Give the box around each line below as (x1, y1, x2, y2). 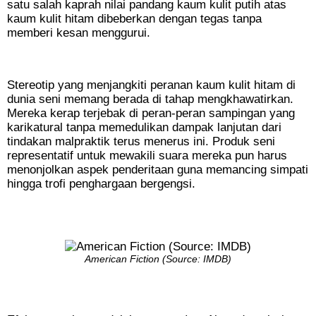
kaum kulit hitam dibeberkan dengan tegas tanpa (7, 12, 262, 26)
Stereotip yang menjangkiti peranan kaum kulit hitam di (7, 78, 296, 92)
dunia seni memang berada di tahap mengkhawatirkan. (7, 92, 293, 107)
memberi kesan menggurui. (7, 26, 150, 40)
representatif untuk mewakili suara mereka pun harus (7, 149, 287, 163)
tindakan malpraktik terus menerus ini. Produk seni (7, 135, 275, 149)
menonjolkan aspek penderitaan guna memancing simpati (7, 163, 308, 177)
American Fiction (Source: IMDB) (85, 254, 231, 265)
